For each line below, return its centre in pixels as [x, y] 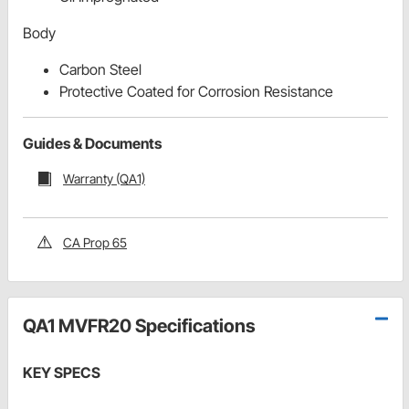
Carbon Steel [100, 70]
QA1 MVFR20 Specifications [139, 325]
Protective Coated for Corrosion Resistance [196, 92]
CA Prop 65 [95, 242]
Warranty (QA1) [104, 179]
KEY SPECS [62, 372]
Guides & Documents [92, 144]
